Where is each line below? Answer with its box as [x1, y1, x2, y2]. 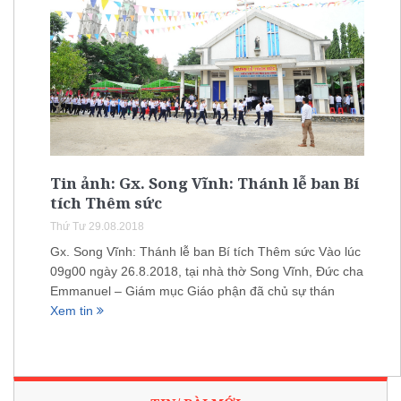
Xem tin [50, 303, 97, 318]
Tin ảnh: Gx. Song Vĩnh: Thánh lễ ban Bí [50, 172, 359, 193]
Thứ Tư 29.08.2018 [50, 219, 144, 233]
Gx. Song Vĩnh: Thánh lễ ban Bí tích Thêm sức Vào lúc [50, 243, 361, 259]
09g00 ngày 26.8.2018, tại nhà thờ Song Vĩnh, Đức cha [50, 263, 363, 278]
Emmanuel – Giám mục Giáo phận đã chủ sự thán [50, 283, 335, 298]
